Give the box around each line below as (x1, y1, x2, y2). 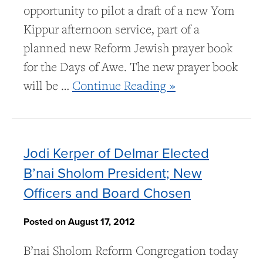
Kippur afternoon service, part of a (23, 21, 200, 38)
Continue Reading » (72, 77, 176, 94)
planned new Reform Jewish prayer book (23, 40, 232, 56)
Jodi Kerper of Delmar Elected (23, 143, 209, 163)
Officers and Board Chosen (23, 183, 191, 203)
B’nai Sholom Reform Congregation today (23, 242, 238, 259)
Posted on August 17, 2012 (23, 215, 135, 229)
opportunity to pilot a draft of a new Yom (23, 2, 235, 19)
